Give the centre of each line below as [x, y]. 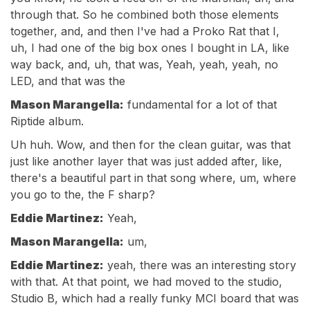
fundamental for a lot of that [200, 104]
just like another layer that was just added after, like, [146, 161]
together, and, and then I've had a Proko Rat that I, [145, 31]
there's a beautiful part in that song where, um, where [153, 178]
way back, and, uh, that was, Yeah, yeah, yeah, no [144, 64]
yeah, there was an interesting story [200, 265]
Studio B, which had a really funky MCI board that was [155, 298]
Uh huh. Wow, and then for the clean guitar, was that [151, 145]
